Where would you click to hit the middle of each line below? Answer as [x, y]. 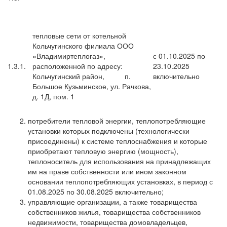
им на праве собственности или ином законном [107, 171]
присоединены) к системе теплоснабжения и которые [118, 141]
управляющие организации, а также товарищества [112, 201]
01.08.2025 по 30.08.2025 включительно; [96, 191]
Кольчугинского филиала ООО [83, 45]
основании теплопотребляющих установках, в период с [120, 181]
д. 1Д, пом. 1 [53, 96]
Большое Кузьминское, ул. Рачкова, [92, 86]
